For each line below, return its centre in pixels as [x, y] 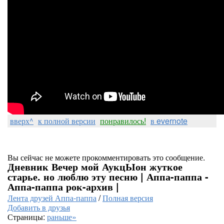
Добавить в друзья [39, 207]
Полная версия [128, 198]
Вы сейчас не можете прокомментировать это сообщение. [106, 157]
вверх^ [22, 121]
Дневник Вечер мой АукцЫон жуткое [95, 166]
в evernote [169, 121]
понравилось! [123, 121]
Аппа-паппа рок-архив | [63, 186]
